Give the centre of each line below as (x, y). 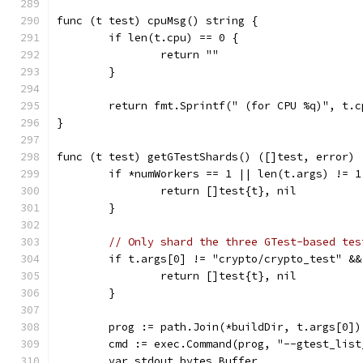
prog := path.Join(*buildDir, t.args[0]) (235, 327)
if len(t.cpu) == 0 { (173, 38)
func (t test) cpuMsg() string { (157, 21)
